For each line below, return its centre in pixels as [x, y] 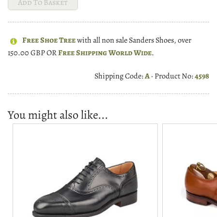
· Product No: [172, 76]
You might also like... [58, 115]
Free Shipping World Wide [105, 53]
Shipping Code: [120, 76]
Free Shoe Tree [49, 40]
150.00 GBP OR [33, 53]
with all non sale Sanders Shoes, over [133, 40]
